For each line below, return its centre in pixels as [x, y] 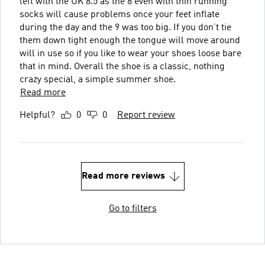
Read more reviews [123, 176]
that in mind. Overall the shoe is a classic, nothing [122, 67]
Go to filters [132, 209]
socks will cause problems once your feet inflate [119, 14]
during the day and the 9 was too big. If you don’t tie [125, 28]
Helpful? [37, 115]
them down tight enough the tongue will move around [130, 41]
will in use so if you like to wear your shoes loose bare [130, 54]
